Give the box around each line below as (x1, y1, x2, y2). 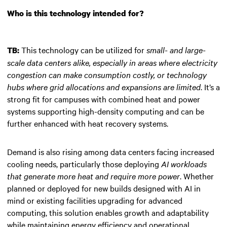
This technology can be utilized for (19, 44, 146, 55)
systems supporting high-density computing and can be (7, 105, 204, 117)
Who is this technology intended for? (7, 7, 144, 19)
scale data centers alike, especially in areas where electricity (7, 56, 217, 68)
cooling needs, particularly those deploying (7, 158, 161, 169)
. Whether (180, 170, 214, 181)
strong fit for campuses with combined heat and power (7, 93, 200, 104)
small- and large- (146, 44, 206, 55)
